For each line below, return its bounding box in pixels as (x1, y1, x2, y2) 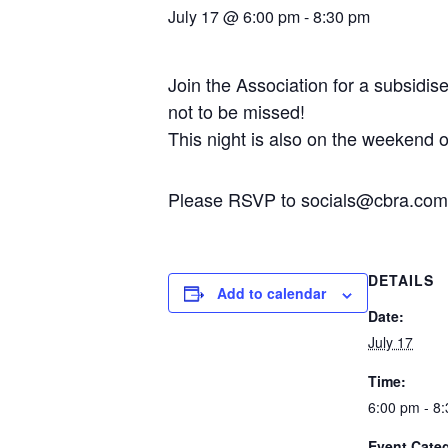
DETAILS (368, 270, 434, 291)
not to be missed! (168, 98, 305, 125)
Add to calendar (217, 283, 326, 304)
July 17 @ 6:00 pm (168, 5, 300, 29)
